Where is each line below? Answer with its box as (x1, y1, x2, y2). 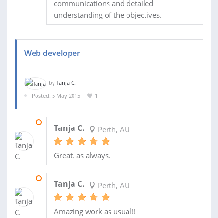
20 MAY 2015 (46, 174, 78, 182)
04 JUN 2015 (46, 118, 77, 126)
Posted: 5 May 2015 (32, 91, 80, 99)
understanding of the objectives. (54, 9, 162, 19)
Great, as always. (54, 150, 110, 161)
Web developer (24, 47, 80, 58)
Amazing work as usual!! (54, 206, 135, 217)
